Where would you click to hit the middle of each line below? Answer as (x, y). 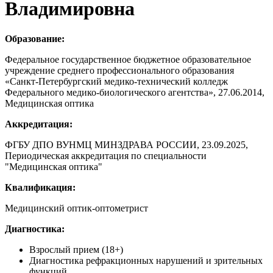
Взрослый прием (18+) (76, 249)
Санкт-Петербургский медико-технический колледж (119, 81)
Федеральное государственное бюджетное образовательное (128, 59)
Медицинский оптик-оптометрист (76, 208)
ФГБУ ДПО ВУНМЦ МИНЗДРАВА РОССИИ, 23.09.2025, (126, 144)
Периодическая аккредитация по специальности (106, 155)
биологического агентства (154, 92)
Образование (33, 38)
